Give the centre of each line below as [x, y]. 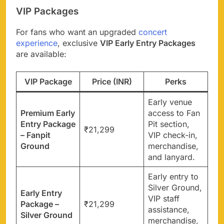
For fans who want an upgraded [77, 32]
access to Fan [174, 113]
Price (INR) [112, 81]
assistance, [169, 209]
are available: [41, 54]
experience [37, 43]
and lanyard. [171, 157]
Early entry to [173, 176]
